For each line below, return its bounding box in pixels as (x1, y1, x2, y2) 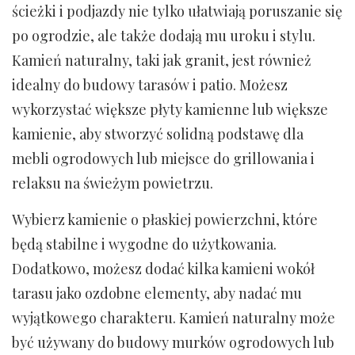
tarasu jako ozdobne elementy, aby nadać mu (12, 284, 302, 303)
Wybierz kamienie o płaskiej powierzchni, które (12, 210, 318, 229)
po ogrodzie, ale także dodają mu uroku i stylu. (12, 26, 315, 45)
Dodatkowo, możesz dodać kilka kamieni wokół (12, 259, 315, 278)
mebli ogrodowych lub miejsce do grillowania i (12, 149, 315, 168)
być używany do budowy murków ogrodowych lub (12, 333, 334, 352)
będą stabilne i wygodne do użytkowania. (12, 235, 277, 254)
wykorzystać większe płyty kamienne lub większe (12, 100, 328, 119)
